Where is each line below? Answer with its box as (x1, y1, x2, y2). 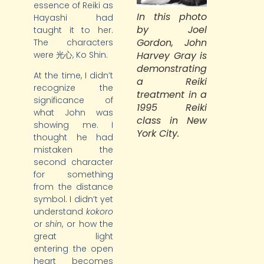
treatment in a (137, 87, 207, 101)
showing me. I (33, 119, 114, 131)
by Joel (137, 22, 207, 37)
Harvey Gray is (137, 48, 207, 62)
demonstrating (137, 61, 207, 75)
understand (33, 206, 87, 218)
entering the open (33, 243, 114, 255)
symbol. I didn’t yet (33, 193, 114, 206)
